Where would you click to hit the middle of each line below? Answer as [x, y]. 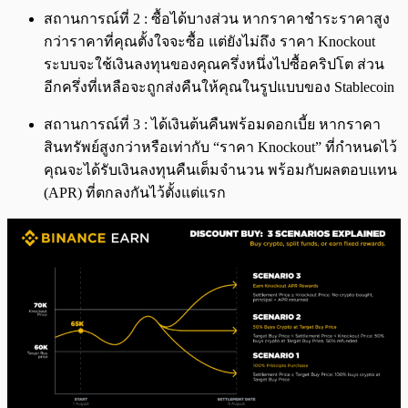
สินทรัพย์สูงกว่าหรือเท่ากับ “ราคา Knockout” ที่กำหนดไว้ [220, 148]
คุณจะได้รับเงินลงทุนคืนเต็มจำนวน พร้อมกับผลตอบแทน [220, 170]
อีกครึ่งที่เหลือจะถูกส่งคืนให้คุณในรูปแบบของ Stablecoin [219, 87]
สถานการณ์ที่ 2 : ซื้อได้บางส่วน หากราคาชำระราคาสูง [217, 19]
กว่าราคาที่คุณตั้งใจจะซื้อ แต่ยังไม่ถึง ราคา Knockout [209, 42]
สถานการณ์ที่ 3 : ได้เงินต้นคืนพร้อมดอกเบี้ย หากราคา [212, 125]
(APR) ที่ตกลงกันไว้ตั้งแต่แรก [135, 193]
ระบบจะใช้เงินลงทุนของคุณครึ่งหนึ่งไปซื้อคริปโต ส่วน [214, 65]
